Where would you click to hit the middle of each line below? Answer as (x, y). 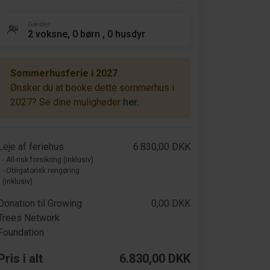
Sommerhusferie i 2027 (64, 73)
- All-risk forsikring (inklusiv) (48, 160)
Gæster (39, 24)
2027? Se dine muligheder (67, 102)
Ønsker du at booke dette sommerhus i (92, 88)
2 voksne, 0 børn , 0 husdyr (86, 34)
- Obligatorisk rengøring (41, 171)
